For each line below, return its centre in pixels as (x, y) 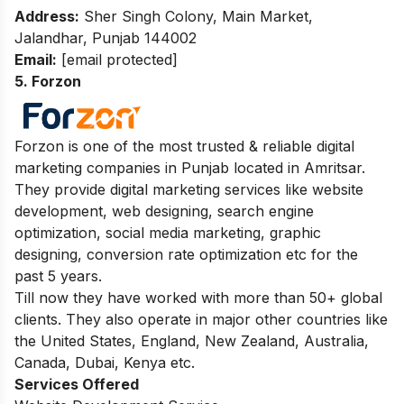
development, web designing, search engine (164, 211)
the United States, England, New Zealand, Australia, (192, 340)
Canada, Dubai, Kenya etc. (105, 362)
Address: (47, 16)
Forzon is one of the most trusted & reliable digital (184, 146)
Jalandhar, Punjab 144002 (106, 37)
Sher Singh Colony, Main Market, (196, 16)
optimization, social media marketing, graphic (168, 232)
